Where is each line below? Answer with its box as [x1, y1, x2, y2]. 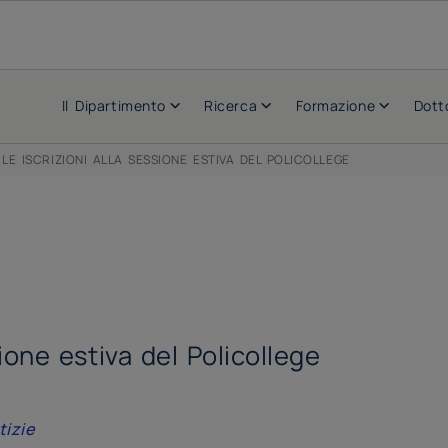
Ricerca [204, 96, 258, 115]
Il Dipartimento [61, 96, 166, 115]
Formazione [295, 96, 376, 115]
